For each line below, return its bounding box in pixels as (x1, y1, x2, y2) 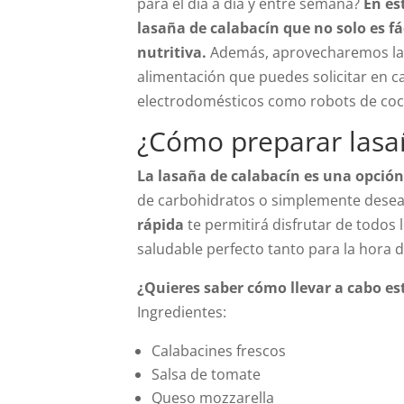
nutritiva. (137, 42, 210, 62)
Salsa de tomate (151, 364, 261, 384)
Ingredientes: (137, 302, 226, 322)
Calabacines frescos (151, 341, 286, 361)
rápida (137, 215, 184, 234)
